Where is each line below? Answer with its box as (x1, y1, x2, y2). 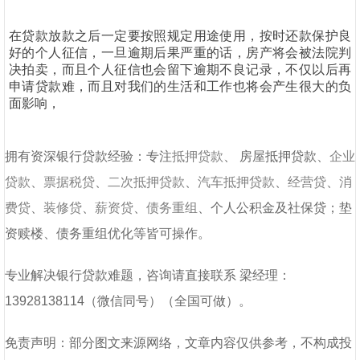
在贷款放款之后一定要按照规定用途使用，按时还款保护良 (9, 29, 351, 43)
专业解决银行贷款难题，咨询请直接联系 (5, 268, 236, 282)
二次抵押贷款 (108, 175, 185, 189)
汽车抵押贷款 (198, 175, 275, 189)
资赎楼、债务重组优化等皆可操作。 (5, 227, 211, 240)
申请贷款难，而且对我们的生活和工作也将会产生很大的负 (9, 80, 351, 93)
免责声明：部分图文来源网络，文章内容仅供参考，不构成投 (5, 336, 352, 350)
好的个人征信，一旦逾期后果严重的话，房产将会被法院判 (9, 46, 351, 59)
